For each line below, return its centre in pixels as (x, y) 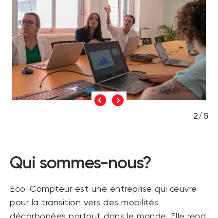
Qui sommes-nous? (81, 162)
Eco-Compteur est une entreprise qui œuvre (103, 189)
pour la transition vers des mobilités (84, 203)
